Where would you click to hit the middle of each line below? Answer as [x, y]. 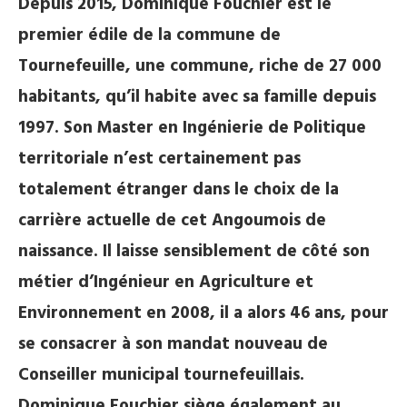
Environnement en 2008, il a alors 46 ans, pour [203, 313]
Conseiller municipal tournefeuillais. [161, 375]
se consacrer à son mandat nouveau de [173, 344]
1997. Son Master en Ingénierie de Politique [192, 128]
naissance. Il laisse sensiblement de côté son [194, 252]
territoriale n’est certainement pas [159, 159]
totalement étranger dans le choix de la [179, 190]
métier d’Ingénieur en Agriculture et [166, 283]
